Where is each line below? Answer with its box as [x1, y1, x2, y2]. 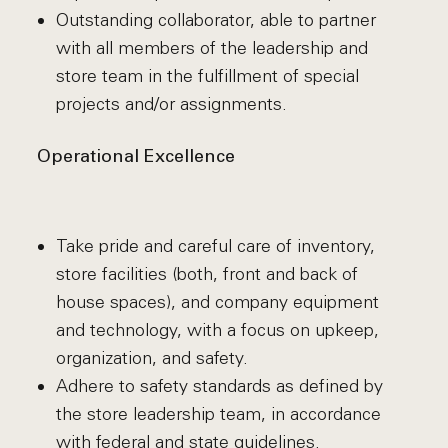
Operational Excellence [37, 148, 236, 167]
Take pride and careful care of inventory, [55, 235, 375, 257]
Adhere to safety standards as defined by [55, 375, 383, 397]
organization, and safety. [55, 347, 248, 369]
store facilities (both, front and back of [55, 263, 358, 285]
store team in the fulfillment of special [55, 65, 359, 87]
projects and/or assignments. [55, 93, 287, 115]
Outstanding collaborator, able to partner [55, 9, 376, 31]
